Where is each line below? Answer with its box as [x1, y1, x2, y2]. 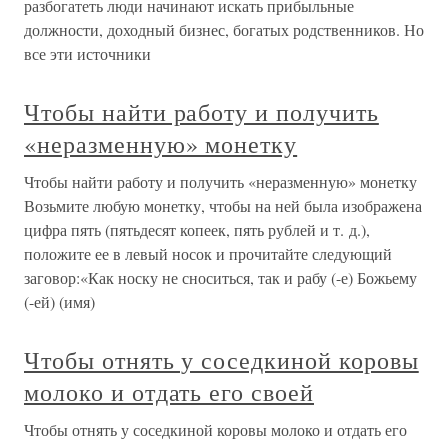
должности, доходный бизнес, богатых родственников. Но [24, 19, 424, 41]
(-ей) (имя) [24, 291, 95, 313]
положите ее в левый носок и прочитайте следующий [24, 243, 392, 265]
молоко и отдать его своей [24, 376, 314, 409]
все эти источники [24, 43, 151, 65]
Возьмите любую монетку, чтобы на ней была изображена [24, 195, 422, 217]
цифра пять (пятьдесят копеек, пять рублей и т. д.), [24, 219, 370, 241]
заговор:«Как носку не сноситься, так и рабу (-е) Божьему [24, 267, 417, 289]
